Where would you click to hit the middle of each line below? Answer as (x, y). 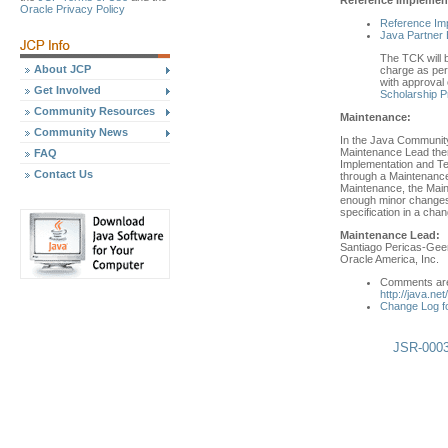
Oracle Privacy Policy (72, 9)
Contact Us (63, 174)
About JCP (62, 69)
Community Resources (94, 111)
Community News (81, 132)
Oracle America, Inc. (389, 258)
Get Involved (67, 90)
